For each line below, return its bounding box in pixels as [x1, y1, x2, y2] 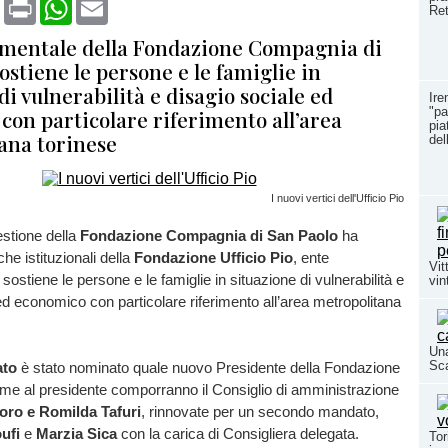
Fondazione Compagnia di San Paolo [80, 227, 338, 244]
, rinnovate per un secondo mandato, [141, 403, 379, 420]
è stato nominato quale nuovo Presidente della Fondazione [21, 359, 400, 376]
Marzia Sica [36, 425, 117, 442]
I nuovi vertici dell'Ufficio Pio [271, 192, 404, 204]
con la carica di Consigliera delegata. [117, 425, 363, 442]
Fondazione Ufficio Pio [134, 249, 293, 266]
